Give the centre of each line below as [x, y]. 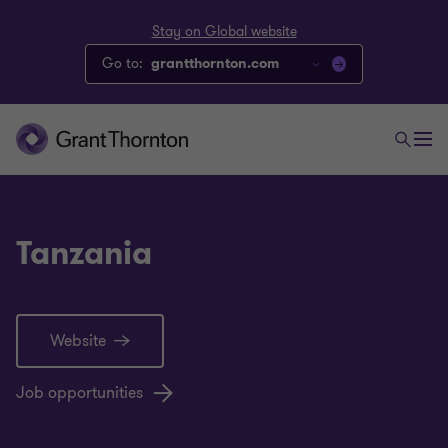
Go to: [122, 63]
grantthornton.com [215, 63]
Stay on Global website [224, 31]
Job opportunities [79, 393]
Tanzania [84, 253]
